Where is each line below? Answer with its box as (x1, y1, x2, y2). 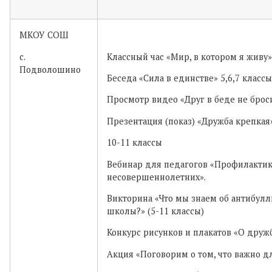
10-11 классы (107, 137, 162, 149)
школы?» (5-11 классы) (107, 205, 204, 217)
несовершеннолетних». (107, 171, 206, 183)
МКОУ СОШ (19, 29, 69, 41)
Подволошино (19, 63, 81, 75)
